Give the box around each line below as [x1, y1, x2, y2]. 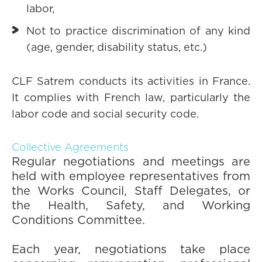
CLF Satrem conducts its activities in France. [12, 77, 250, 87]
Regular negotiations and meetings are [12, 156, 250, 168]
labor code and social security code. [12, 109, 199, 120]
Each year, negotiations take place [12, 244, 250, 256]
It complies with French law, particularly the [12, 93, 250, 104]
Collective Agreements [12, 143, 129, 153]
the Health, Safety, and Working [12, 200, 250, 212]
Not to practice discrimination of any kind [26, 26, 250, 37]
